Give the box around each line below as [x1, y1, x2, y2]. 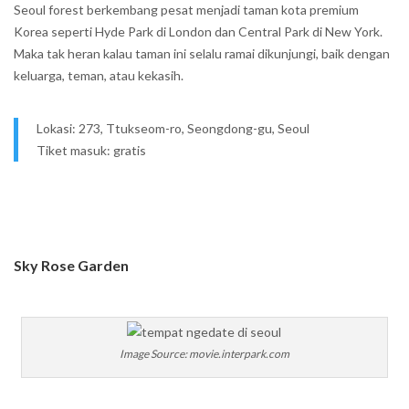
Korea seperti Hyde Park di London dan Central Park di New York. [14, 24, 383, 39]
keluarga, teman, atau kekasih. [14, 68, 184, 83]
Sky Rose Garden [14, 257, 129, 274]
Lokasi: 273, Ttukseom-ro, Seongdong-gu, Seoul [37, 121, 309, 136]
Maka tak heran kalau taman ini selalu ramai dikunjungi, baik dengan [14, 46, 390, 61]
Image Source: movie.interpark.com [119, 347, 289, 361]
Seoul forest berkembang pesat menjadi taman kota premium [14, 2, 359, 17]
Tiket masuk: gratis [37, 142, 146, 158]
